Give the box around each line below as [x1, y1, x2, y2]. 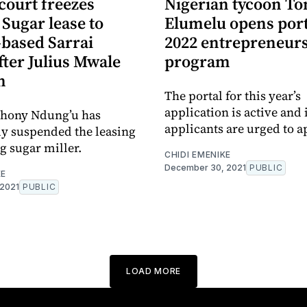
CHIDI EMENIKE [164, 149, 232, 160]
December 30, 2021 [164, 162, 246, 173]
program [164, 50, 230, 73]
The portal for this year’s [164, 87, 301, 105]
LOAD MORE [125, 266, 182, 277]
